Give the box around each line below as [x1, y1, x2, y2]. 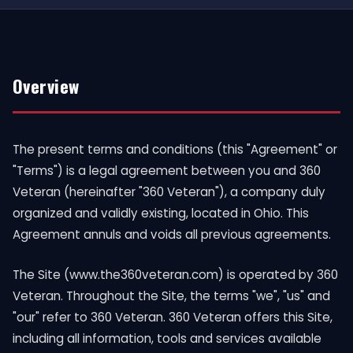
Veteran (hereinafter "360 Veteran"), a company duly [13, 184, 325, 200]
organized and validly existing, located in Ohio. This [13, 205, 309, 221]
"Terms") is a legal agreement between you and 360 [13, 162, 321, 179]
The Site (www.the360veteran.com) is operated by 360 [13, 266, 338, 283]
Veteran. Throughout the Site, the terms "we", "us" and [13, 288, 330, 304]
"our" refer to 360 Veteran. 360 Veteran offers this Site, [13, 309, 333, 325]
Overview [13, 72, 80, 98]
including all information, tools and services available [13, 330, 321, 347]
